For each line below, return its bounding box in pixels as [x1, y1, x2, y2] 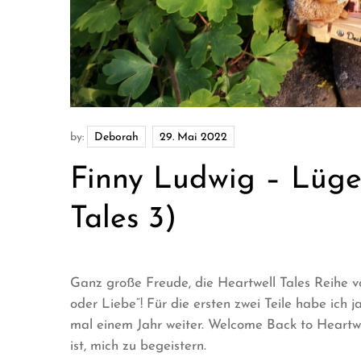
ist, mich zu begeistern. [70, 338, 206, 353]
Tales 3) [70, 203, 176, 235]
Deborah [94, 131, 139, 143]
